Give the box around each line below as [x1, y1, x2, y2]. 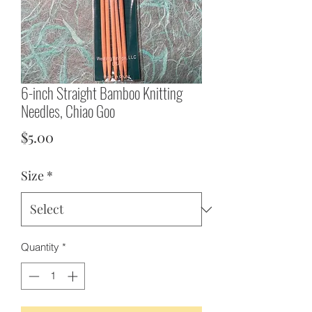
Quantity [21, 240, 59, 253]
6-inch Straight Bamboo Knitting [21, 81, 182, 104]
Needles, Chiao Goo [21, 100, 115, 122]
